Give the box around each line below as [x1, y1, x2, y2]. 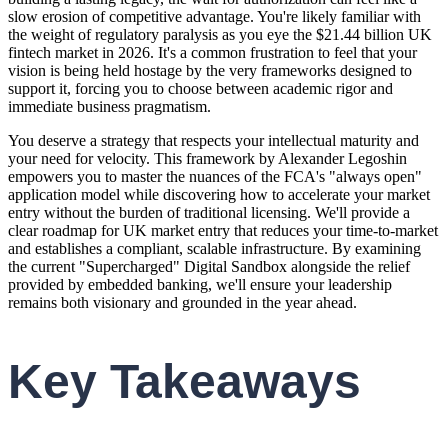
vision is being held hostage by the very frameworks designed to [8, 61, 412, 79]
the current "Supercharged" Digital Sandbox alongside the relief [8, 257, 410, 275]
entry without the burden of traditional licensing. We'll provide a [8, 203, 410, 221]
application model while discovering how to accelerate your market [8, 185, 430, 203]
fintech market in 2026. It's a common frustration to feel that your [8, 43, 417, 61]
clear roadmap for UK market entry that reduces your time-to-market [8, 221, 438, 239]
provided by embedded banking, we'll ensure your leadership [8, 275, 392, 293]
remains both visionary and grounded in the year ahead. [8, 293, 357, 311]
